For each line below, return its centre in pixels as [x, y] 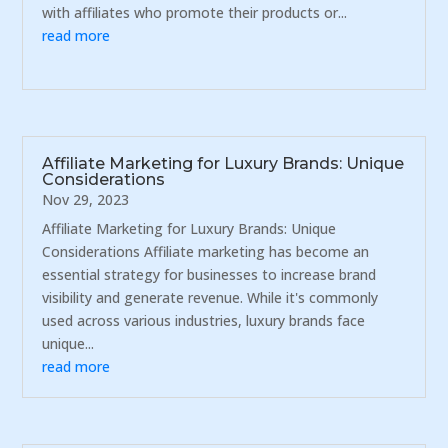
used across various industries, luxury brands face [204, 320]
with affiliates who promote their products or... [195, 12]
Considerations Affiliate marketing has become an [206, 251]
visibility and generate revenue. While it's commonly [210, 297]
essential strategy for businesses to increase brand [209, 274]
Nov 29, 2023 [86, 199]
